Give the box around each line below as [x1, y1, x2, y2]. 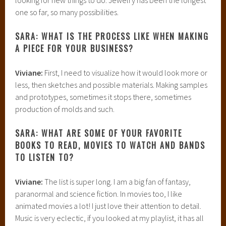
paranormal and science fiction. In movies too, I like [15, 188, 183, 199]
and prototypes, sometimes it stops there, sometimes [15, 91, 192, 102]
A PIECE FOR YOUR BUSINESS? [15, 42, 137, 54]
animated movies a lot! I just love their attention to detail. [15, 200, 202, 211]
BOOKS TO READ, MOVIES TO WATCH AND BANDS [15, 139, 206, 151]
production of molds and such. [15, 103, 115, 114]
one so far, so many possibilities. [15, 7, 119, 17]
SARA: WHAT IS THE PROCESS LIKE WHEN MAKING [15, 30, 209, 42]
